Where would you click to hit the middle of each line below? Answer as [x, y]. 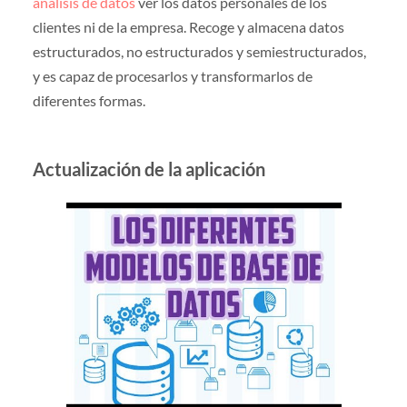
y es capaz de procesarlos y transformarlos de [172, 76]
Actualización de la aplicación [149, 169]
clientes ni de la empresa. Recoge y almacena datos [188, 27]
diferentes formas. [89, 101]
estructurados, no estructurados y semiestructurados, [199, 52]
